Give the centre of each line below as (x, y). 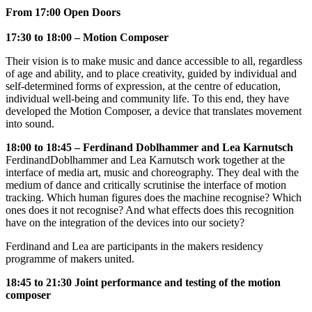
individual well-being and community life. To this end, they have (147, 99)
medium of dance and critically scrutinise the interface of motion (146, 185)
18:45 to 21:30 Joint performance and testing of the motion (143, 282)
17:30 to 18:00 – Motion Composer (87, 37)
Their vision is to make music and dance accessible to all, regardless (154, 61)
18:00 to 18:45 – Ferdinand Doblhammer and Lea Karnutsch (149, 147)
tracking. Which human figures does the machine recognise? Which (154, 197)
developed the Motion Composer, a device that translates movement (154, 111)
